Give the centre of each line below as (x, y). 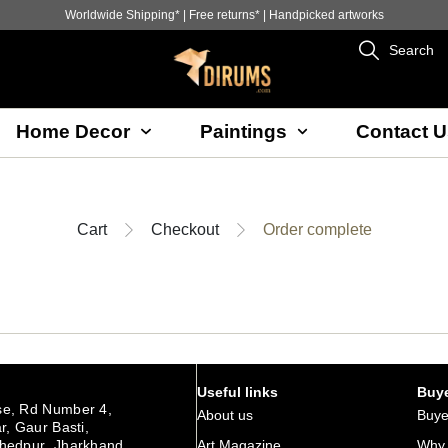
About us (224, 415)
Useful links (237, 392)
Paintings (243, 131)
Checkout (184, 229)
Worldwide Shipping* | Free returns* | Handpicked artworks (224, 15)
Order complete (317, 229)
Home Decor (73, 131)
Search (412, 50)
